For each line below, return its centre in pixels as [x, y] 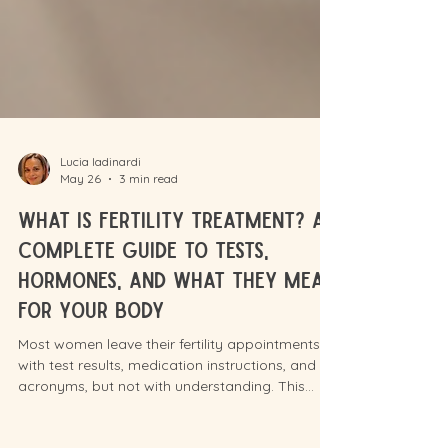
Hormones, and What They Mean [177, 327]
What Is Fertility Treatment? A [171, 267]
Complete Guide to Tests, [143, 297]
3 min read [148, 226]
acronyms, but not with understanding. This [161, 434]
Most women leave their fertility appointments [169, 392]
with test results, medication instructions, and [167, 413]
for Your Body [91, 357]
